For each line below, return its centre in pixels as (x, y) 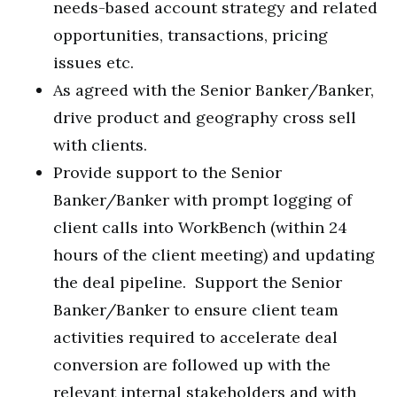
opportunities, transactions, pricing (191, 35)
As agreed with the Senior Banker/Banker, (214, 90)
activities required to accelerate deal (195, 337)
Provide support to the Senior (167, 172)
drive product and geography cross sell (205, 117)
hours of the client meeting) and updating (214, 255)
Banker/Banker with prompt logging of (202, 200)
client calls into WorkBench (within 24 (200, 227)
